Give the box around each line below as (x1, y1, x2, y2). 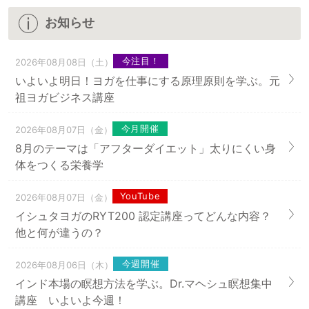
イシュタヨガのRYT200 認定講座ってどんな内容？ (15, 208, 271, 223)
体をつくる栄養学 (15, 157, 103, 172)
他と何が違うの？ (15, 225, 103, 239)
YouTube (119, 190, 161, 201)
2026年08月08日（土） (15, 56, 113, 68)
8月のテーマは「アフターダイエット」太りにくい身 (15, 141, 276, 155)
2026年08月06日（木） (15, 259, 113, 270)
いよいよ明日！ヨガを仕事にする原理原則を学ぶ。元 (15, 73, 280, 88)
